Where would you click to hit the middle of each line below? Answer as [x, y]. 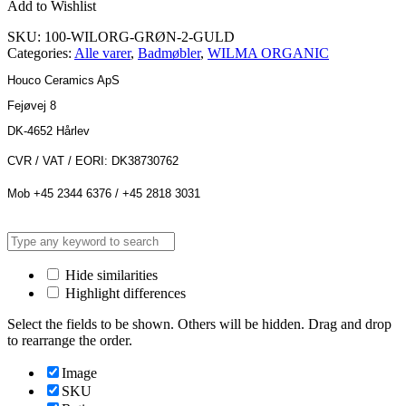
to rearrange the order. [70, 340]
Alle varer [102, 53]
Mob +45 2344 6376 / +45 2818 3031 [104, 193]
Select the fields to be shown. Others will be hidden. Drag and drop [199, 324]
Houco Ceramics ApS [63, 80]
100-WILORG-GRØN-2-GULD [140, 36]
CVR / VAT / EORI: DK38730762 [93, 160]
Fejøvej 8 [32, 105]
